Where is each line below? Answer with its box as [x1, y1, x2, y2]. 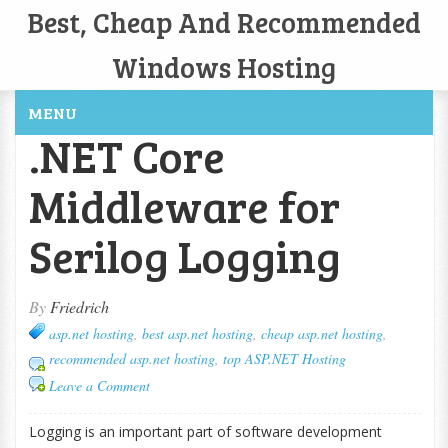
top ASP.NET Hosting [222, 349, 346, 368]
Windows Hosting [112, 48, 336, 86]
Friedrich [49, 296, 109, 317]
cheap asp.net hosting [260, 324, 383, 343]
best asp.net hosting [141, 324, 253, 343]
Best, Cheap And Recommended [27, 3, 421, 41]
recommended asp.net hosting [48, 349, 215, 368]
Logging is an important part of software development [28, 422, 382, 441]
